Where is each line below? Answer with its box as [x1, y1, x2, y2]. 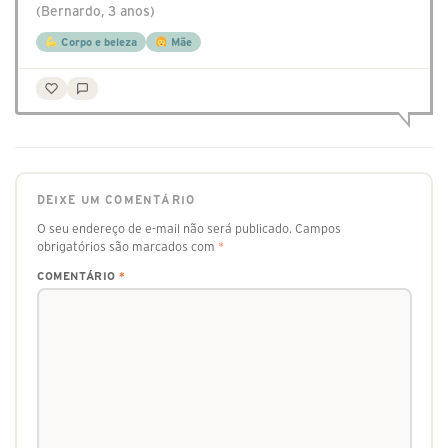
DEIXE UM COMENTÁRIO [36, 193, 196, 206]
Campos [294, 221, 341, 235]
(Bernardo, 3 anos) [36, 4, 155, 20]
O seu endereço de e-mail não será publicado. [36, 221, 292, 235]
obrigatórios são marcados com [36, 239, 218, 253]
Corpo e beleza [57, 36, 137, 49]
